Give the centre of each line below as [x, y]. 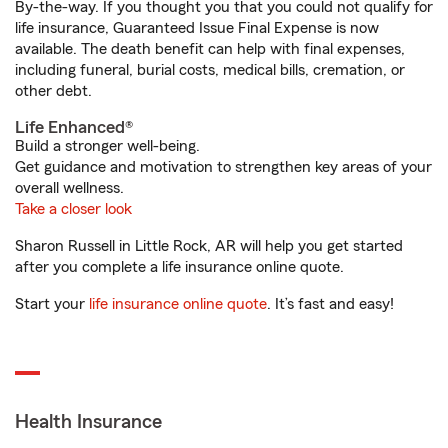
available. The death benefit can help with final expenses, [210, 49]
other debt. [53, 91]
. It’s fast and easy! [330, 304]
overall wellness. [69, 188]
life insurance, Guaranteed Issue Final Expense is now [197, 28]
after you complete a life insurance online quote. [179, 267]
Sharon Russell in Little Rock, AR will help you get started [209, 246]
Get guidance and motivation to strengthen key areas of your [223, 167]
